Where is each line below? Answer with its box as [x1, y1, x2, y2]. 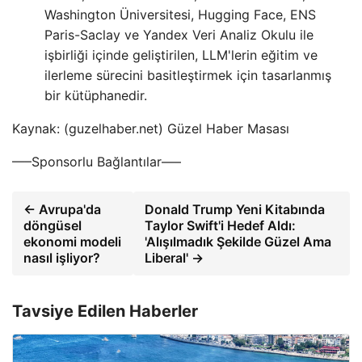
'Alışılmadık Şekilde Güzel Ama [145, 234, 332, 250]
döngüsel [23, 217, 82, 234]
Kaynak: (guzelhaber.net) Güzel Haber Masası [12, 120, 289, 137]
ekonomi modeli [23, 234, 121, 250]
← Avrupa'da [23, 201, 101, 217]
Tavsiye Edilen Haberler [12, 301, 198, 321]
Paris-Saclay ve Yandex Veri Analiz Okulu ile [44, 27, 314, 43]
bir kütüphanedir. [44, 87, 147, 103]
